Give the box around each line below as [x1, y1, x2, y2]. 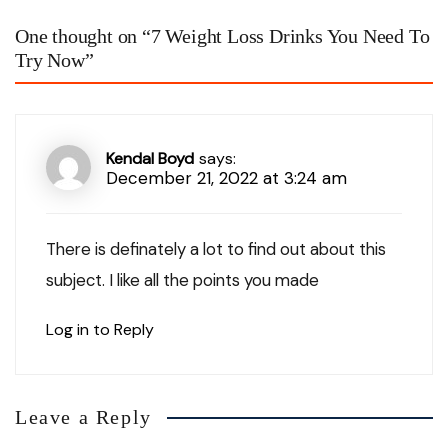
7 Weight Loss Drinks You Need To [150, 25, 430, 48]
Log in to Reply [46, 319, 154, 341]
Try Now [15, 49, 85, 72]
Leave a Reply [15, 406, 152, 429]
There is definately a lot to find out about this [46, 238, 386, 261]
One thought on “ [15, 25, 151, 48]
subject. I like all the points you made [46, 269, 319, 292]
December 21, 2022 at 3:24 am [106, 167, 347, 190]
